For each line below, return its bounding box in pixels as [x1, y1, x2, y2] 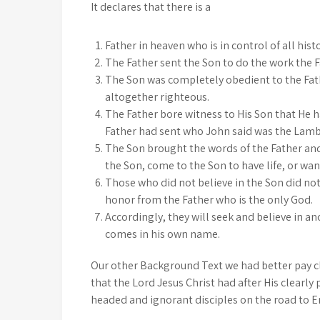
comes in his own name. [105, 226, 220, 242]
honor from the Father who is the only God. [105, 192, 313, 208]
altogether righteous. [105, 89, 209, 105]
